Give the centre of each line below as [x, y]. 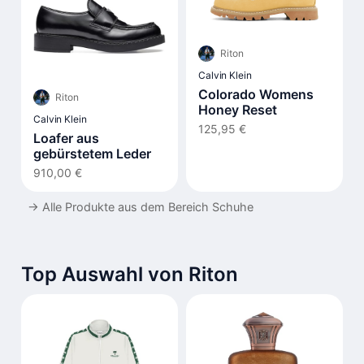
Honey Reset [238, 109]
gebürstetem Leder [92, 153]
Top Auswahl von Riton [130, 274]
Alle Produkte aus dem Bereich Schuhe [148, 206]
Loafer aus [66, 138]
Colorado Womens [256, 94]
